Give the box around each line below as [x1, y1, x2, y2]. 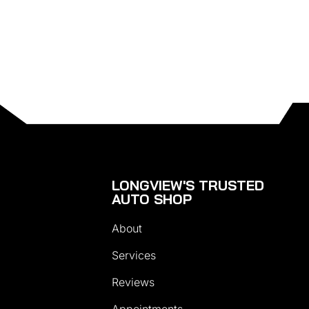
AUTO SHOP [112, 190, 192, 208]
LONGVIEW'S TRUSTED [112, 176, 264, 194]
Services [112, 248, 156, 262]
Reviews [112, 275, 154, 289]
